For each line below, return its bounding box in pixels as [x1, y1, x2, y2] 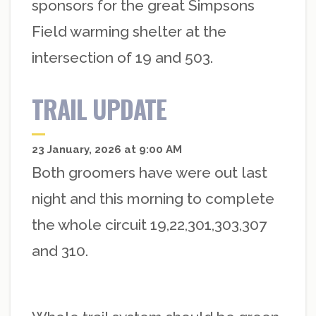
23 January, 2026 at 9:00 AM [32, 143, 182, 157]
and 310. [32, 242, 88, 260]
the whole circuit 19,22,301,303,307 [32, 216, 267, 234]
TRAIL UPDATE [32, 90, 166, 128]
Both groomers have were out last [32, 164, 267, 182]
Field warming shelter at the [32, 23, 226, 41]
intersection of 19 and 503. [32, 49, 213, 67]
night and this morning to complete [32, 190, 274, 208]
